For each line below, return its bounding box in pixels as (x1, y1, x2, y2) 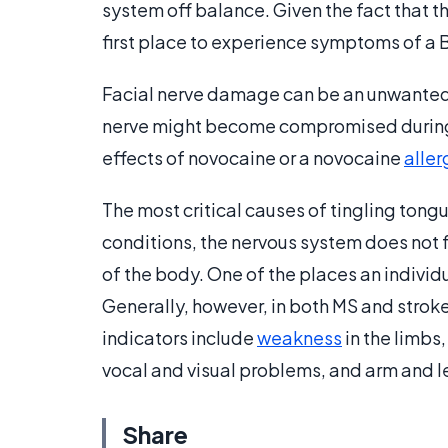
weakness (257, 326, 342, 350)
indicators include (102, 326, 257, 350)
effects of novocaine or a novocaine (102, 146, 404, 170)
